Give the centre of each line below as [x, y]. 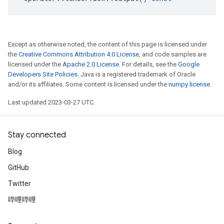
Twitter [19, 183]
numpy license [189, 84]
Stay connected [37, 135]
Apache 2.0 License [91, 64]
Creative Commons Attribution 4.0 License [79, 54]
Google [189, 64]
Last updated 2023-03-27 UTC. [51, 102]
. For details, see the [148, 64]
